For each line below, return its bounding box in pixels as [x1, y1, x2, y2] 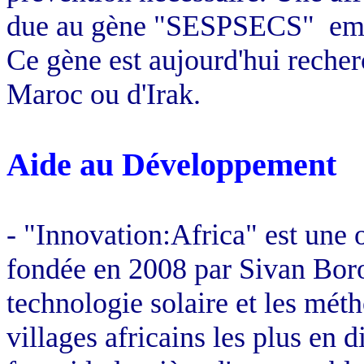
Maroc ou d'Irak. [6, 77, 201, 110]
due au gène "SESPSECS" [6, 9, 314, 42]
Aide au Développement [6, 145, 336, 183]
